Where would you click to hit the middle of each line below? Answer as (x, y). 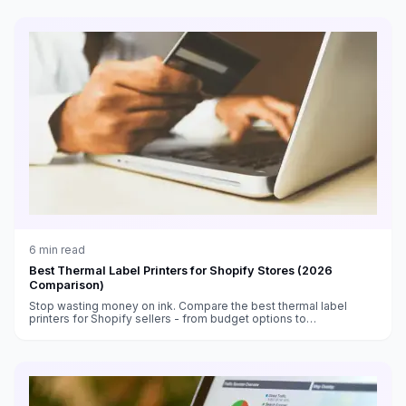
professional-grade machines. (110, 331)
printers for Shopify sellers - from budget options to (168, 318)
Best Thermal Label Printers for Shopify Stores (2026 (181, 270)
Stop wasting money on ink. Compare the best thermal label (188, 305)
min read (61, 249)
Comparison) (67, 285)
